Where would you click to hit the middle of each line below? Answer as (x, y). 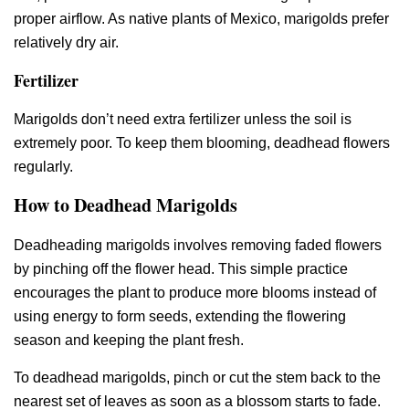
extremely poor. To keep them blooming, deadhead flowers (202, 142)
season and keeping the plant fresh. (129, 341)
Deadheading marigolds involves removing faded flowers (198, 246)
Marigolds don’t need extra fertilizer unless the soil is (183, 119)
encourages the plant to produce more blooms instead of (195, 293)
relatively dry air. (66, 42)
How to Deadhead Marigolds (126, 205)
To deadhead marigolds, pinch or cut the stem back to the (197, 377)
